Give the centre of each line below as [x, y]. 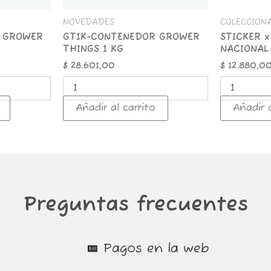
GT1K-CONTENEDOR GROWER [131, 38]
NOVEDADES [88, 22]
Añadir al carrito [115, 108]
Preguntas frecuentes [135, 205]
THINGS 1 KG [93, 50]
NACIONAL [245, 50]
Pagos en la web [156, 249]
